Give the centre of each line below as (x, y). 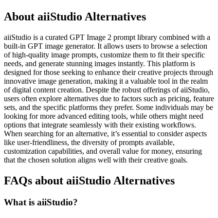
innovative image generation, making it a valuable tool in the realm (106, 81)
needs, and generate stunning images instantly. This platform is (100, 63)
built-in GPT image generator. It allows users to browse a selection (106, 46)
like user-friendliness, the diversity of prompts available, (89, 142)
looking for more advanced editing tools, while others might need (104, 116)
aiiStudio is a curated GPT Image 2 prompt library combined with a (107, 37)
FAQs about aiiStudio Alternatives (89, 180)
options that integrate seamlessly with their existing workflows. (100, 125)
